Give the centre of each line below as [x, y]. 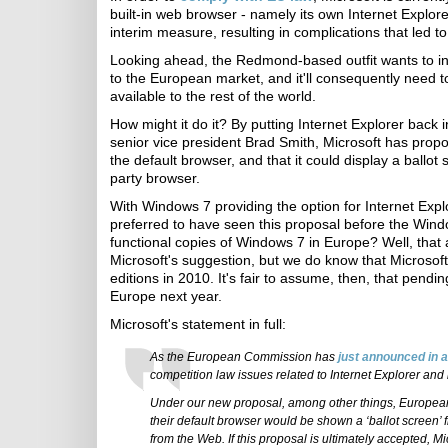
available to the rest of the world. [213, 96]
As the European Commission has [244, 357]
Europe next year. [166, 296]
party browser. [155, 178]
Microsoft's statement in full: [198, 324]
